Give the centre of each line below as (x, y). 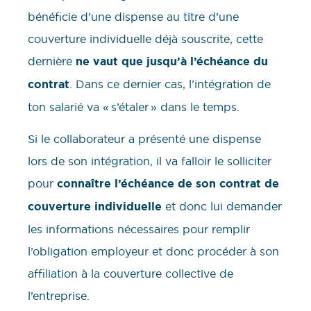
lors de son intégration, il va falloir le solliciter (150, 161)
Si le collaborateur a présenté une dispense (144, 139)
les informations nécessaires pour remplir (139, 229)
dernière (50, 61)
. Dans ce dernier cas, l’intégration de (170, 84)
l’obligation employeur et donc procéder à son (153, 252)
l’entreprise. (60, 296)
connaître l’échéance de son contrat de (168, 184)
